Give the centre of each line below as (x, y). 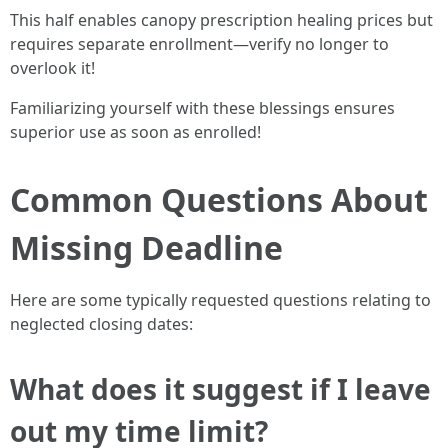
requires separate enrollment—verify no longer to (199, 44)
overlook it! (52, 68)
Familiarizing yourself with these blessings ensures (202, 108)
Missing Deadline (146, 247)
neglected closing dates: (101, 324)
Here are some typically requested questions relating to (220, 300)
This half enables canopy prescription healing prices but (221, 20)
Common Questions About (219, 199)
